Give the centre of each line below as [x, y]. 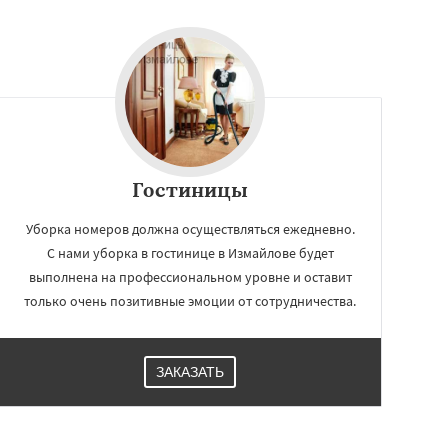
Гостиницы [190, 189]
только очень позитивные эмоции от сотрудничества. [190, 301]
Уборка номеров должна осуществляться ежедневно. [190, 229]
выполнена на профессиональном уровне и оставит [190, 277]
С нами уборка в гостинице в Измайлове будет [190, 253]
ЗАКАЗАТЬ [190, 372]
